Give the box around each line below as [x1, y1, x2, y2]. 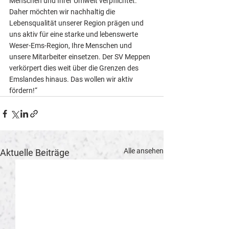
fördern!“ [9, 86, 37, 95]
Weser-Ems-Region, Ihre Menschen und [9, 41, 133, 50]
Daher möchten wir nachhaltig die [9, 8, 117, 16]
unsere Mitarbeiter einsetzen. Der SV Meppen [9, 53, 152, 61]
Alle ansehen [124, 147, 164, 155]
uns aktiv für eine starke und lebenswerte [9, 30, 140, 38]
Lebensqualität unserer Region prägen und [9, 19, 145, 27]
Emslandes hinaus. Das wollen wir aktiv [9, 75, 134, 83]
